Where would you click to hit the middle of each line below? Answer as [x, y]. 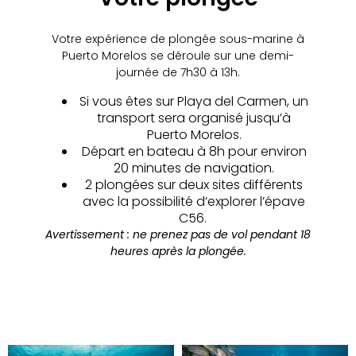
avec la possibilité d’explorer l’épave [194, 201]
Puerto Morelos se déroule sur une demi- [178, 56]
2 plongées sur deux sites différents [194, 184]
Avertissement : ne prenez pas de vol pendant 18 [178, 234]
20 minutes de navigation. [194, 168]
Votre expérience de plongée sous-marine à [178, 39]
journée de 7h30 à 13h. [178, 73]
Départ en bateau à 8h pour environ [194, 151]
